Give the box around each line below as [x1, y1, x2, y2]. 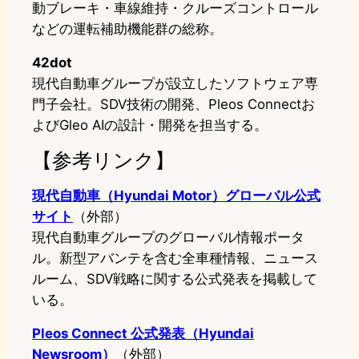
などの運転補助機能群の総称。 [32, 21, 223, 38]
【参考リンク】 [32, 147, 175, 173]
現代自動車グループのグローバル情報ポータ [32, 229, 305, 246]
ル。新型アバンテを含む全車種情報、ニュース [32, 250, 318, 267]
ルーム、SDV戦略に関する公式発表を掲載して [32, 271, 317, 288]
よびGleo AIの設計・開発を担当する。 [32, 117, 268, 134]
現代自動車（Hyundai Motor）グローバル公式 [32, 188, 321, 204]
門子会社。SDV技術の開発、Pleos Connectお [32, 96, 315, 113]
